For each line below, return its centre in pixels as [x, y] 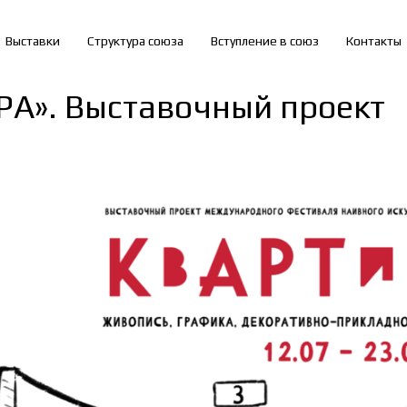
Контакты [374, 41]
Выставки [33, 41]
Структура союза [135, 41]
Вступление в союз [265, 41]
